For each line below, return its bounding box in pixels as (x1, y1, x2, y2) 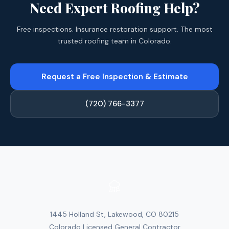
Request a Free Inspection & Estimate (41, 72, 188, 82)
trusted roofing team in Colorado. (57, 36, 172, 45)
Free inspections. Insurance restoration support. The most (16, 25, 213, 34)
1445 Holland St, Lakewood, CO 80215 (50, 210, 179, 219)
